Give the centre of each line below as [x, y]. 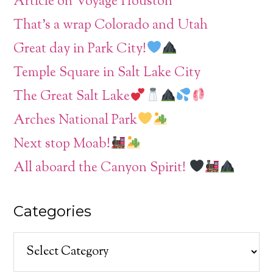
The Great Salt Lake [72, 97]
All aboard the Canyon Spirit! [101, 168]
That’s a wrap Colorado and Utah [111, 25]
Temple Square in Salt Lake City [107, 73]
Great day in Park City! [80, 49]
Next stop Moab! [62, 144]
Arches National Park [76, 120]
